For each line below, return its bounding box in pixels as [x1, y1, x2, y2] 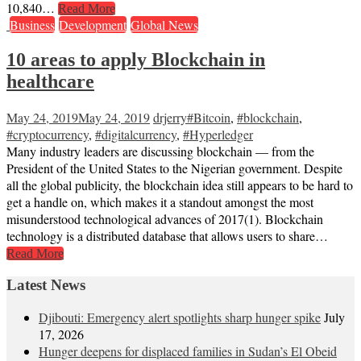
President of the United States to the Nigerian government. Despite [6, 160, 342, 177]
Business [10, 16, 55, 34]
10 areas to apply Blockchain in [6, 49, 265, 71]
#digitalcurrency [95, 126, 176, 143]
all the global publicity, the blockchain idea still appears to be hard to [6, 176, 353, 194]
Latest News [6, 276, 85, 293]
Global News [131, 16, 198, 34]
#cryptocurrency [6, 126, 89, 143]
